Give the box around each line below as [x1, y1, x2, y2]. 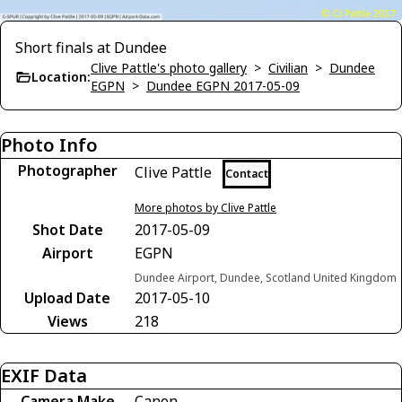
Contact [225, 166, 268, 182]
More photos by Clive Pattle [135, 200, 276, 216]
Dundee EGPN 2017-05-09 [146, 77, 300, 95]
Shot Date [31, 220, 103, 240]
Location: [31, 68, 91, 86]
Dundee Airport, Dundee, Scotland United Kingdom [135, 270, 397, 286]
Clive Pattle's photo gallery [91, 59, 247, 77]
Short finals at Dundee [15, 38, 167, 58]
